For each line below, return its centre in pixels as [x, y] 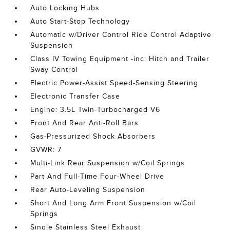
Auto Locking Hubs [65, 8]
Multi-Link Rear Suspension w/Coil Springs [108, 163]
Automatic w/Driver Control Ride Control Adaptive [121, 35]
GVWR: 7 [46, 150]
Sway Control [54, 70]
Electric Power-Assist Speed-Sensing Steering [114, 83]
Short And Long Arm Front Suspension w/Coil [113, 203]
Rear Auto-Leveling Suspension [88, 190]
